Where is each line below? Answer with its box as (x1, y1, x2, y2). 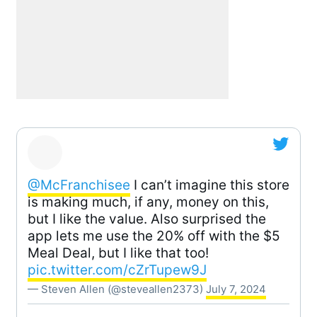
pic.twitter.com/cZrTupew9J (28, 261, 207, 278)
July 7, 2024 (206, 282, 266, 296)
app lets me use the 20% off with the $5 (28, 227, 280, 244)
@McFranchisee (28, 176, 130, 193)
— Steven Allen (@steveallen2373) (28, 282, 206, 296)
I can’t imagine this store (130, 176, 289, 193)
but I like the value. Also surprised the (28, 210, 266, 227)
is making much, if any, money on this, (28, 193, 269, 210)
